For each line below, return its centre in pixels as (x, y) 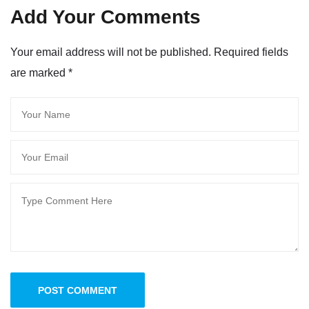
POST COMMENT (78, 290)
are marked (39, 72)
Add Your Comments (106, 17)
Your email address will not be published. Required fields (149, 52)
